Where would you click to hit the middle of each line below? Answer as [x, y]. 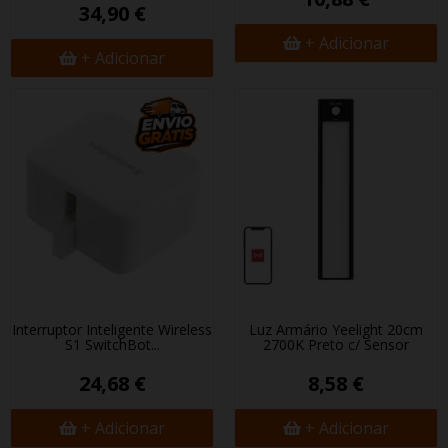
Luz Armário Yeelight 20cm [336, 329]
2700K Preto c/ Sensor [336, 344]
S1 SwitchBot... [112, 344]
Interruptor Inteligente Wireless [112, 329]
